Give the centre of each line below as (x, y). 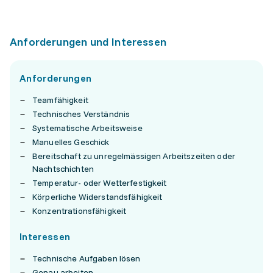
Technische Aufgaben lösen (87, 258)
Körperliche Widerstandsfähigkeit (97, 197)
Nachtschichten (63, 169)
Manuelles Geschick (71, 142)
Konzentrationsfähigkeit (80, 211)
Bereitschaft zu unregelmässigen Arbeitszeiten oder (134, 156)
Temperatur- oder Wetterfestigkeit (100, 183)
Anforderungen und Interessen (88, 42)
